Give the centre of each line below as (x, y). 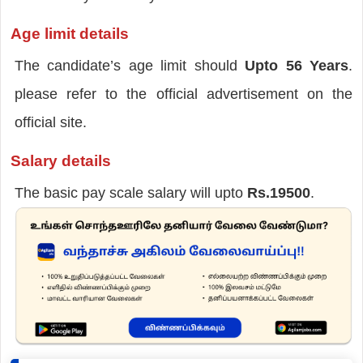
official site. (50, 122)
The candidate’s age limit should (130, 65)
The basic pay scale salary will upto (130, 192)
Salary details (60, 160)
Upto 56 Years (297, 65)
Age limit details (69, 33)
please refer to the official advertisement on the (184, 94)
